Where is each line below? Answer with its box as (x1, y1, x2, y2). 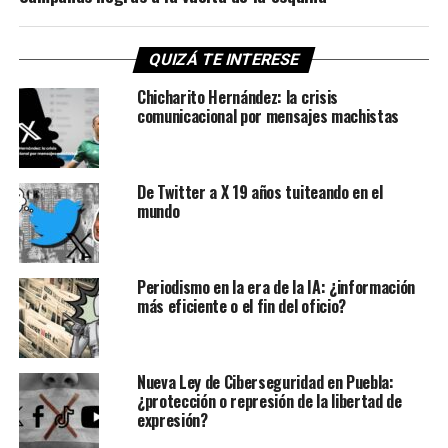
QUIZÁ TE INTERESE (146, 49, 302, 69)
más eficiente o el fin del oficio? (136, 293, 346, 318)
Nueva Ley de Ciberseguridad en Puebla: (136, 369, 394, 394)
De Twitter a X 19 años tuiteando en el (136, 179, 383, 204)
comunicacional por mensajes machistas (136, 103, 400, 128)
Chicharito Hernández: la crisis (136, 84, 338, 109)
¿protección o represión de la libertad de (136, 388, 402, 413)
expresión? (136, 407, 208, 432)
